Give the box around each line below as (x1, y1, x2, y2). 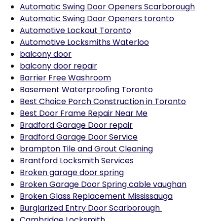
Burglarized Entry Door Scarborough (20, 202, 162, 214)
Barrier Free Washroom (20, 72, 111, 83)
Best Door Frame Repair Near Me (20, 108, 147, 119)
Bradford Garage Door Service (20, 131, 138, 143)
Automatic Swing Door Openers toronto (20, 13, 174, 24)
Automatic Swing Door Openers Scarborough (20, 1, 195, 12)
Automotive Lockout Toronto (20, 25, 131, 36)
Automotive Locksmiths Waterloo (20, 37, 149, 48)
